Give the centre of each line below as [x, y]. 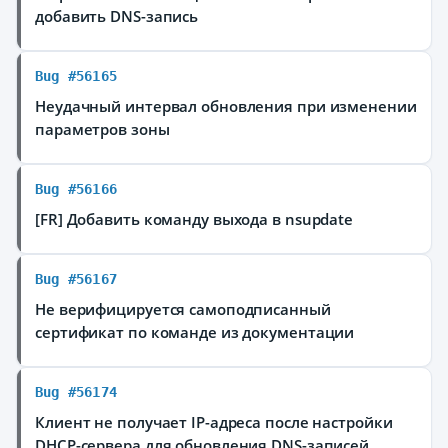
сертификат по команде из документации [195, 332]
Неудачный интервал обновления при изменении [226, 106]
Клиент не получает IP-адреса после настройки [214, 422]
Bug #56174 [76, 392]
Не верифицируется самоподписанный [183, 309]
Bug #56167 [76, 279]
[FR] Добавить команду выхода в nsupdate [194, 219]
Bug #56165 [76, 76]
